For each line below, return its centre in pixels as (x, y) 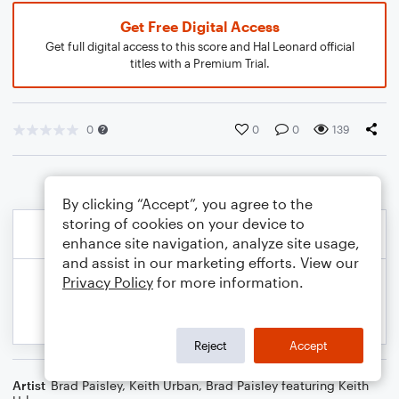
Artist (29, 385)
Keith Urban (164, 385)
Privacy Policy (108, 282)
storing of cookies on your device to (183, 223)
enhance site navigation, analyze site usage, (211, 243)
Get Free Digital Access (199, 26)
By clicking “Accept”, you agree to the (187, 204)
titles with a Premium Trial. (199, 63)
